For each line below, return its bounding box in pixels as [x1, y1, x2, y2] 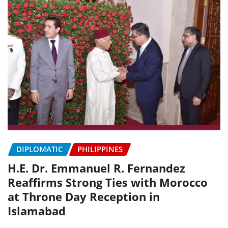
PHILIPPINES [77, 144, 123, 155]
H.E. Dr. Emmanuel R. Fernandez [8, 160, 185, 176]
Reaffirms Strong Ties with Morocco [8, 174, 208, 190]
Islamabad [8, 203, 66, 218]
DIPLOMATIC [16, 144, 63, 155]
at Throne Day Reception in [8, 188, 160, 204]
